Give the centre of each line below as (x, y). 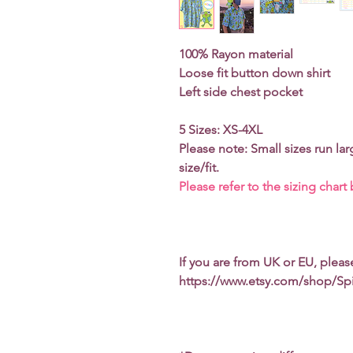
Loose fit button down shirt (255, 73)
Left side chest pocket (241, 92)
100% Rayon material (236, 54)
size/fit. (199, 167)
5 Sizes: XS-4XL (221, 130)
